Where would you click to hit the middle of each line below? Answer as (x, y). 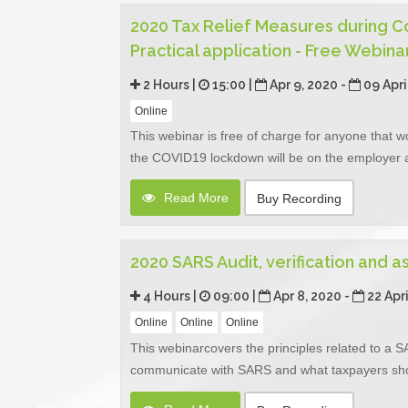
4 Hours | (170, 296)
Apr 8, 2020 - (311, 296)
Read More (194, 198)
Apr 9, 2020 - (308, 85)
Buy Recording (299, 199)
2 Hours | (169, 85)
